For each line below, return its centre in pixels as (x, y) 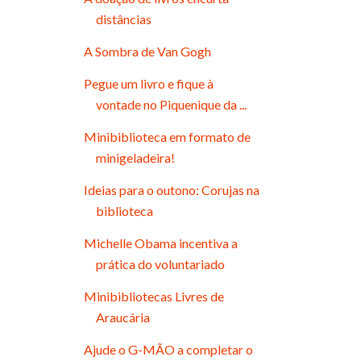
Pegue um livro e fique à (148, 83)
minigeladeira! (135, 157)
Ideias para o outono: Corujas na (171, 189)
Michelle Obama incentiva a (160, 243)
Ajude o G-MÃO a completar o (168, 349)
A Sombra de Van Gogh (147, 51)
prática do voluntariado (160, 263)
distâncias (123, 19)
